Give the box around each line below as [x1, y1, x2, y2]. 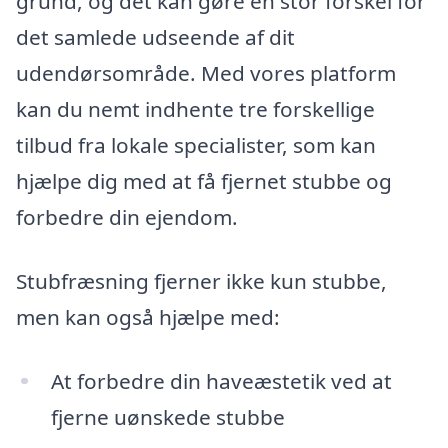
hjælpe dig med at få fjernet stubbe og [16, 167, 392, 196]
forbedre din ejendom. [16, 203, 238, 232]
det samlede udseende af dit [16, 23, 295, 52]
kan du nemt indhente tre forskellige [16, 95, 375, 124]
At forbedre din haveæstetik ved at [50, 366, 392, 395]
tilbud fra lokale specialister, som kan [16, 131, 376, 160]
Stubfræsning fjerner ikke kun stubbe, [16, 266, 387, 295]
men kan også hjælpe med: [16, 302, 280, 331]
